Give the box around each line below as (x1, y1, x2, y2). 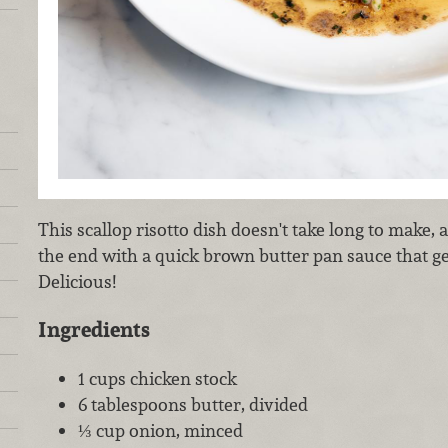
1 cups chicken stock (77, 366, 237, 390)
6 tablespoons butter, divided (77, 392, 308, 416)
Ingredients (37, 316, 150, 344)
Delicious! (37, 269, 116, 293)
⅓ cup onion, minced (77, 418, 243, 442)
